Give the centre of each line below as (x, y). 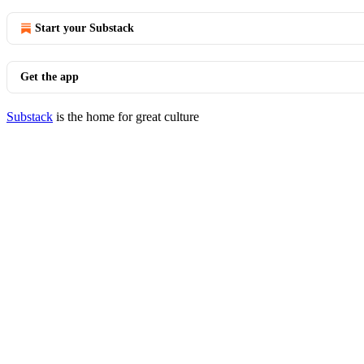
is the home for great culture (126, 117)
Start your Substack (84, 28)
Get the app (50, 77)
